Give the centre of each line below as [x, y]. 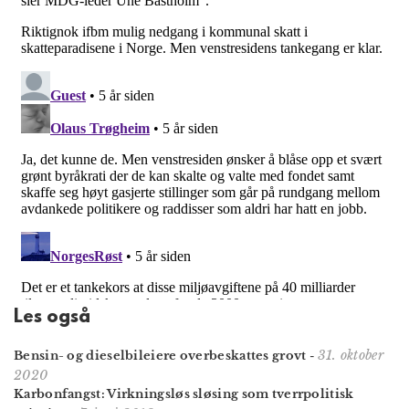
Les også [52, 318]
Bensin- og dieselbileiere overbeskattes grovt [160, 356]
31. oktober [350, 356]
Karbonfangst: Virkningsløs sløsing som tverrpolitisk [184, 394]
